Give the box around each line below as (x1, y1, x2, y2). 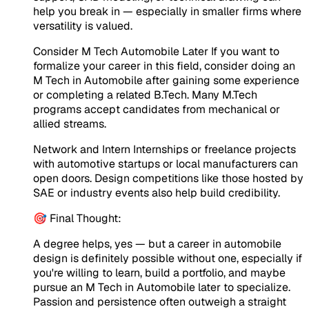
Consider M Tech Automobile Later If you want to (33, 43, 279, 59)
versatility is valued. (33, 18, 132, 33)
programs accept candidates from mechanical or (33, 101, 280, 117)
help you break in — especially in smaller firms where (33, 3, 301, 19)
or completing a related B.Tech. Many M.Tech (33, 87, 257, 102)
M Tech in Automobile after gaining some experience (33, 72, 299, 88)
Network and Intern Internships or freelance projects (33, 141, 296, 157)
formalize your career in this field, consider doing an (33, 58, 295, 73)
